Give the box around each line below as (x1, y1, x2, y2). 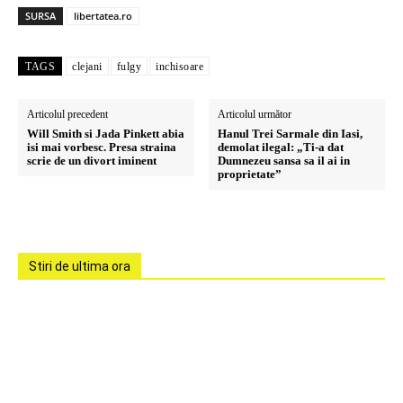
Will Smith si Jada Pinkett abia (27, 127, 184, 140)
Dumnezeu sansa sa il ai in (218, 154, 351, 167)
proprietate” (218, 167, 282, 181)
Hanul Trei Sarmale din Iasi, (218, 127, 363, 140)
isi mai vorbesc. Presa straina (27, 140, 176, 154)
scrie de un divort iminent (27, 154, 157, 167)
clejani (72, 60, 103, 73)
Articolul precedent (27, 108, 108, 121)
